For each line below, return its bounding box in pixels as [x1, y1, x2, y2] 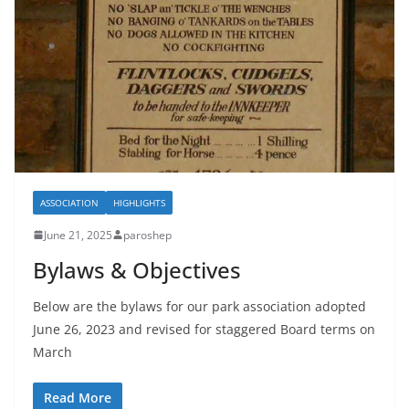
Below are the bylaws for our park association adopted [33, 297, 366, 315]
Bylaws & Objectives [33, 254, 241, 285]
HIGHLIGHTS [113, 195, 165, 209]
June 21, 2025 [44, 226, 112, 243]
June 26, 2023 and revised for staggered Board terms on [33, 320, 375, 338]
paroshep [123, 226, 172, 243]
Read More [44, 388, 111, 406]
